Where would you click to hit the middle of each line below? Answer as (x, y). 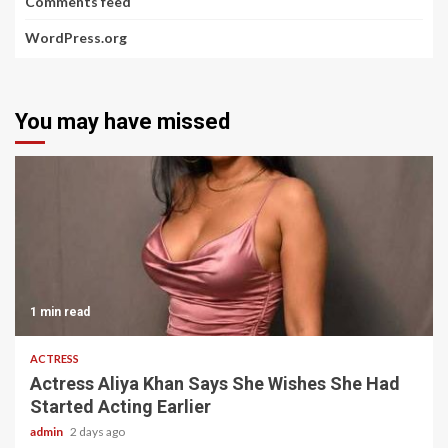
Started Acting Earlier (120, 406)
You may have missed (122, 121)
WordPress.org (76, 37)
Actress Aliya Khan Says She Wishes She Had (215, 383)
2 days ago (97, 431)
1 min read (60, 312)
